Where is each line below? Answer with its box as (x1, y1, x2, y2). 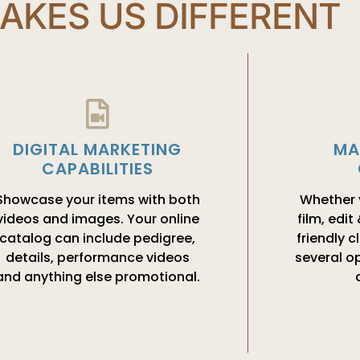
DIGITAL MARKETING (13, 138, 182, 162)
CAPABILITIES (41, 157, 153, 181)
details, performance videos (5, 248, 190, 268)
